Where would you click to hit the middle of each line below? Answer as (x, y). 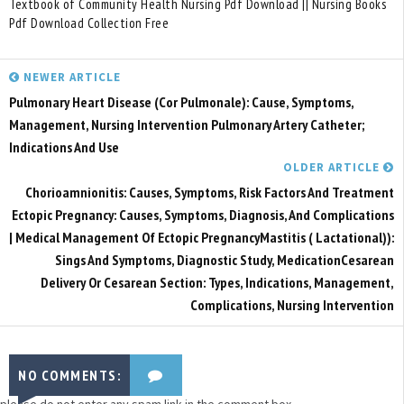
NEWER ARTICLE (70, 77)
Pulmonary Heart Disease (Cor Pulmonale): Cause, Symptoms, (181, 101)
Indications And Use (64, 147)
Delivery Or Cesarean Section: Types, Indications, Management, (217, 282)
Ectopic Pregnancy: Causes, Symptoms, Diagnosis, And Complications (203, 214)
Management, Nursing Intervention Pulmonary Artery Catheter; (187, 124)
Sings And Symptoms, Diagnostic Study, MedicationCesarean (225, 259)
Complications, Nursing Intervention (292, 304)
